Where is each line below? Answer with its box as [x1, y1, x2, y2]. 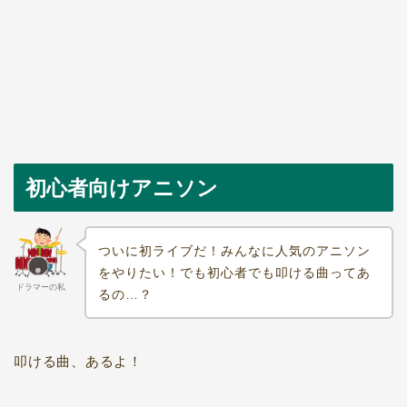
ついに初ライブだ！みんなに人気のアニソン [97, 243, 371, 258]
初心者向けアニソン [25, 176, 218, 201]
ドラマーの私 [16, 283, 65, 293]
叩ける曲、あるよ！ [14, 352, 143, 369]
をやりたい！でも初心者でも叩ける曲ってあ [97, 264, 371, 280]
